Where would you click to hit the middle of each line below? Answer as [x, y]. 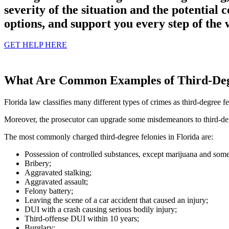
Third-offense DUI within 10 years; [82, 219]
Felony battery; [49, 191]
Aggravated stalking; [58, 173]
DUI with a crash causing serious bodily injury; [101, 210]
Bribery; [38, 164]
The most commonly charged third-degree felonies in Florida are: [109, 137]
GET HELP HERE [36, 45]
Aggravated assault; [56, 182]
